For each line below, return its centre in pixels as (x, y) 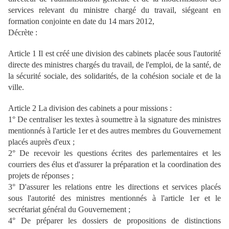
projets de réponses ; (41, 175)
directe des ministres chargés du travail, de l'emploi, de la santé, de (114, 64)
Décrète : (23, 32)
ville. (16, 87)
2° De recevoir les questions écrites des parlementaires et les (114, 153)
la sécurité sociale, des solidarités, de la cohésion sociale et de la (114, 76)
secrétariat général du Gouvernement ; (69, 209)
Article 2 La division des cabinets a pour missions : (90, 108)
